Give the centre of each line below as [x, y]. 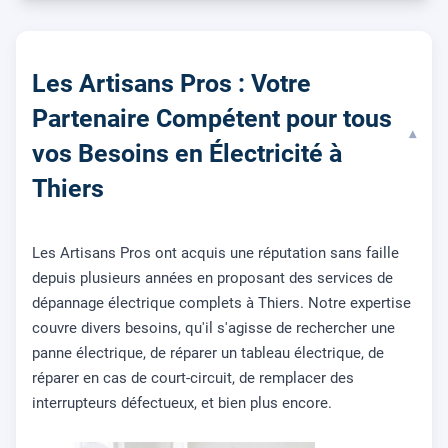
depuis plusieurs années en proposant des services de [212, 278]
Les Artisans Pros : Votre [171, 83]
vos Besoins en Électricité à [187, 153]
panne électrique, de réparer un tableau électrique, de [208, 353]
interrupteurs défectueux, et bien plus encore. [182, 403]
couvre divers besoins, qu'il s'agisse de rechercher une [213, 328]
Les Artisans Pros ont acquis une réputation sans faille [215, 253]
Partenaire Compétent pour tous [212, 118]
